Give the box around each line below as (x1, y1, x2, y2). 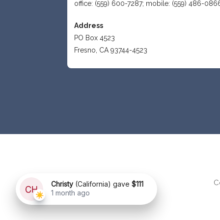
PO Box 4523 (74, 33, 115, 42)
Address (74, 21, 104, 29)
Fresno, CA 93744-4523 (74, 46, 148, 54)
